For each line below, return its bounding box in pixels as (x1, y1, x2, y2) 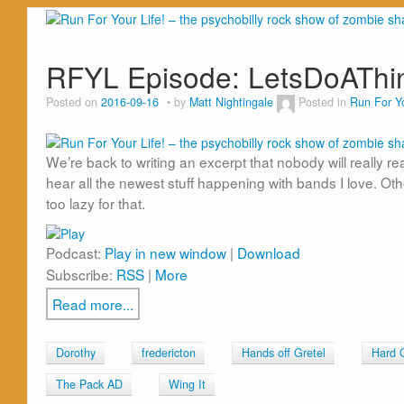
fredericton (142, 344, 196, 361)
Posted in (298, 94, 350, 111)
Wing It (169, 375, 206, 392)
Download (237, 242, 300, 262)
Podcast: (46, 242, 105, 262)
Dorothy (56, 344, 96, 361)
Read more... (52, 293, 133, 314)
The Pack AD (56, 375, 123, 392)
